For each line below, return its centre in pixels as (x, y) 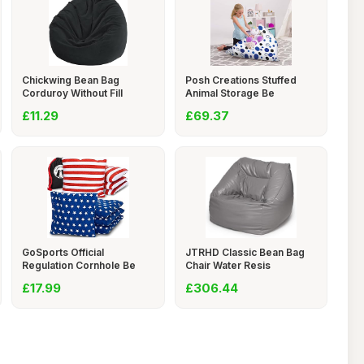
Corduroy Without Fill (72, 93)
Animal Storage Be (230, 93)
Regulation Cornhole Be (79, 265)
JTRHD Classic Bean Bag (245, 252)
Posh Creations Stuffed (240, 80)
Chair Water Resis (227, 265)
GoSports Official (63, 252)
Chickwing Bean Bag (71, 80)
